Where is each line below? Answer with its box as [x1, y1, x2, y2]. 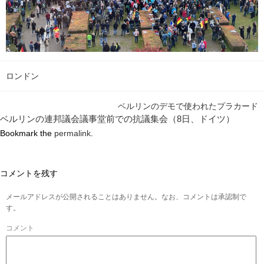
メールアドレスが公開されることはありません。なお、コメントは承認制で [6, 193, 246, 202]
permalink [54, 128, 91, 138]
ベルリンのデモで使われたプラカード [118, 101, 258, 111]
